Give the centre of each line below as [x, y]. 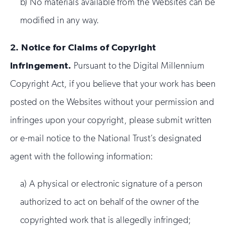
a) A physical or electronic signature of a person [111, 184]
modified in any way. [60, 20]
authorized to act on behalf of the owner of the [110, 202]
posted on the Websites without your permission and [112, 102]
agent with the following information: [82, 156]
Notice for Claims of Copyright [89, 47]
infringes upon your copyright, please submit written [111, 120]
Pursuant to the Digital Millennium [138, 66]
